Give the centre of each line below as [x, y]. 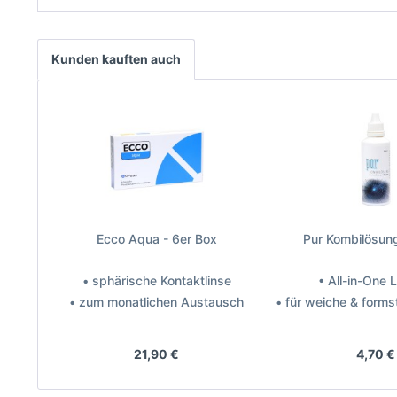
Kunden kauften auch [116, 59]
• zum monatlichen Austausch [157, 302]
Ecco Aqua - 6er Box [156, 239]
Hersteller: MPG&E [156, 344]
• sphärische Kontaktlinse [156, 280]
